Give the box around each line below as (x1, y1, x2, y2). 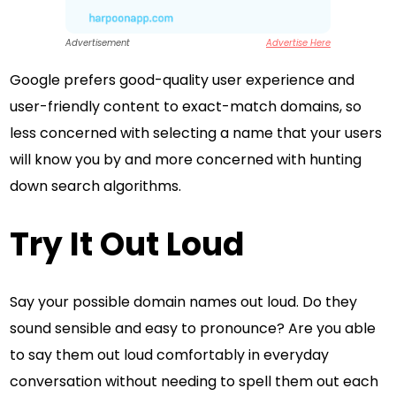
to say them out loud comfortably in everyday (10, 344, 330, 365)
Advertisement (65, 35, 130, 49)
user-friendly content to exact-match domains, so (10, 95, 362, 117)
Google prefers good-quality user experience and (10, 69, 355, 90)
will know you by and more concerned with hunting (10, 148, 362, 170)
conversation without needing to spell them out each (10, 370, 379, 392)
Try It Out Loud (10, 221, 245, 267)
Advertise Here (266, 35, 331, 49)
